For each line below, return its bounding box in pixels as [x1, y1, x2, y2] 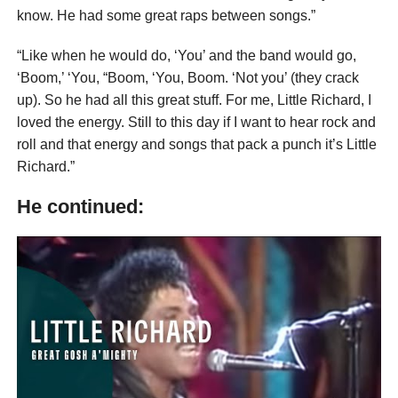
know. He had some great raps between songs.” [16, 8, 315, 24]
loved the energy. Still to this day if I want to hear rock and [16, 115, 376, 131]
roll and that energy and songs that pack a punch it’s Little [16, 137, 377, 153]
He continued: [16, 195, 144, 219]
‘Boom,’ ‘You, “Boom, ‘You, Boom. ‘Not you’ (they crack [16, 70, 359, 86]
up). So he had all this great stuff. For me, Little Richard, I [16, 92, 371, 108]
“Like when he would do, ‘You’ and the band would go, [16, 48, 356, 64]
